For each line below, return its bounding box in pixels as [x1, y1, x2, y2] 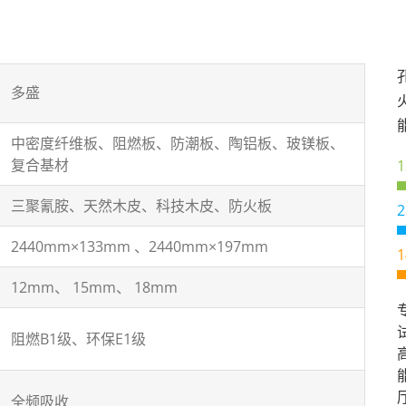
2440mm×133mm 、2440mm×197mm [11, 237, 268, 256]
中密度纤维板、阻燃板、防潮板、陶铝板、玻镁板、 [11, 133, 344, 153]
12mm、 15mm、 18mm [11, 277, 178, 297]
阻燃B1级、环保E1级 [11, 329, 146, 349]
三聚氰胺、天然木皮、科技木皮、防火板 [11, 196, 272, 216]
